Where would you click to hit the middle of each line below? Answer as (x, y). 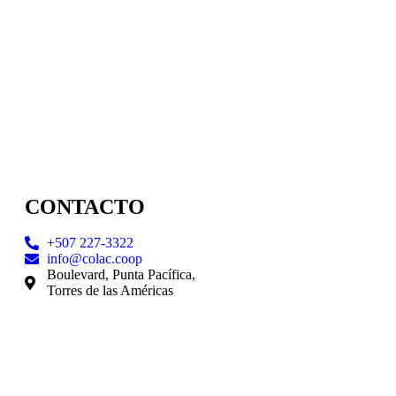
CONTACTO (85, 207)
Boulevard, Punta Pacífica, (121, 275)
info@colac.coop (95, 259)
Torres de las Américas (110, 291)
